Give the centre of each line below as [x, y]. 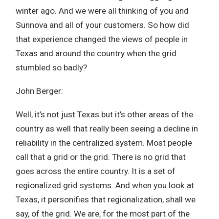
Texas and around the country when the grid [96, 53]
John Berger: [39, 91]
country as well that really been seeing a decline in [107, 129]
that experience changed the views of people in [102, 39]
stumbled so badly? [51, 67]
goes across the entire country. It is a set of [96, 171]
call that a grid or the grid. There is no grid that [101, 157]
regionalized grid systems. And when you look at [105, 185]
